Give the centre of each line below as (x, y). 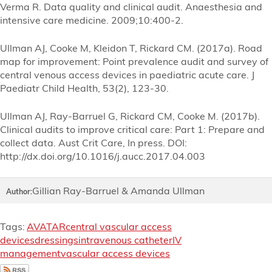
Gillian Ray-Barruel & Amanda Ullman (118, 190)
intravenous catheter (125, 240)
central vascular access (119, 226)
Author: (19, 191)
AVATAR (46, 226)
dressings (56, 240)
